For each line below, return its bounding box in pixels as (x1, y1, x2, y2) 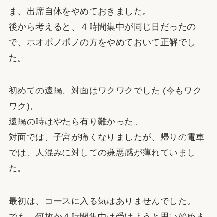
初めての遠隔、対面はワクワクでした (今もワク (8, 85, 202, 95)
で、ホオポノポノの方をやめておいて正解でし (8, 37, 196, 47)
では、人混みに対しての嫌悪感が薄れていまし (8, 147, 196, 157)
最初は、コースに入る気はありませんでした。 (8, 196, 196, 206)
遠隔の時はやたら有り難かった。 (8, 116, 142, 126)
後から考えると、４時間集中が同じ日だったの (8, 21, 196, 31)
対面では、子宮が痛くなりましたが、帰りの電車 (8, 132, 205, 142)
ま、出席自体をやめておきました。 (8, 6, 152, 16)
